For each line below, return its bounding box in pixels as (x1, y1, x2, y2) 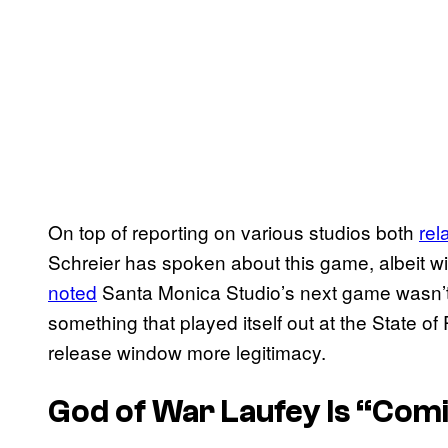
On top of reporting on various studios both (48, 217, 419, 245)
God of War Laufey (48, 394, 321, 431)
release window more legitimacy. (48, 337, 326, 365)
